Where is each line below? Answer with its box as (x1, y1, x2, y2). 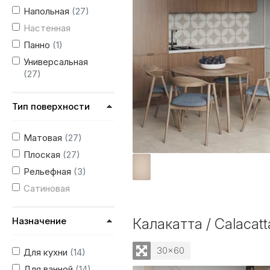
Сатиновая (24, 183, 70, 194)
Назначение (12, 215, 66, 227)
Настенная (24, 22, 71, 34)
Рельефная (24, 166, 74, 177)
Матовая (24, 132, 64, 143)
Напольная (24, 5, 72, 17)
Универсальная (24, 56, 88, 67)
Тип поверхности (12, 101, 90, 112)
